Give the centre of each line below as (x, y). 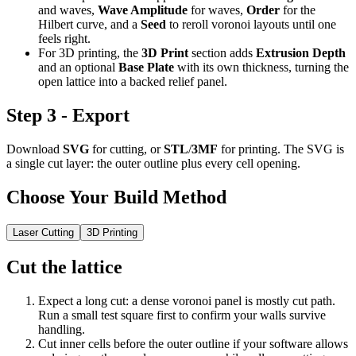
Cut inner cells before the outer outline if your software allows (193, 343)
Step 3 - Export (68, 116)
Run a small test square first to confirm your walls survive (182, 315)
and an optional (78, 68)
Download (35, 149)
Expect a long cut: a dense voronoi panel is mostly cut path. (187, 300)
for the (298, 10)
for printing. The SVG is (281, 149)
